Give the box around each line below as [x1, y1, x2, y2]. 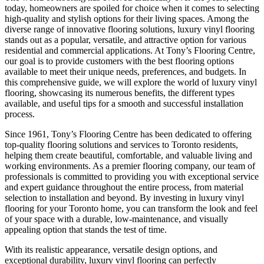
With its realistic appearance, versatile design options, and [5, 244, 217, 255]
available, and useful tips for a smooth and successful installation [5, 98, 243, 108]
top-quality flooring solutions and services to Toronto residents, [5, 139, 238, 150]
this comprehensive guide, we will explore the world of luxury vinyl [5, 77, 257, 87]
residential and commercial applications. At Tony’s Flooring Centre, [5, 45, 255, 55]
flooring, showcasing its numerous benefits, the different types [5, 87, 235, 98]
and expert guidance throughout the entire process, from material [5, 181, 243, 192]
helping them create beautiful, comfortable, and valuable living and [5, 150, 252, 160]
